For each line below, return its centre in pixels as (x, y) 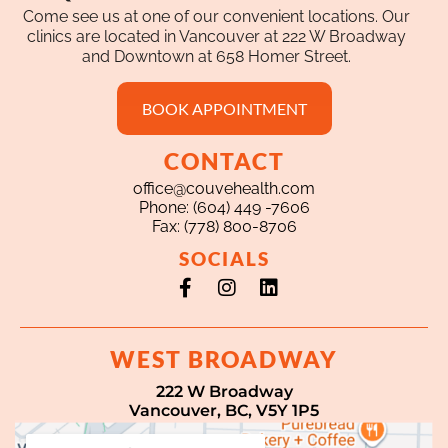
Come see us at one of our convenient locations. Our (216, 17)
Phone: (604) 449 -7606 (224, 208)
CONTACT (224, 162)
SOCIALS (224, 259)
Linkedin (308, 283)
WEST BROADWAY (224, 360)
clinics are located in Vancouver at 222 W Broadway (216, 37)
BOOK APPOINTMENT (224, 109)
